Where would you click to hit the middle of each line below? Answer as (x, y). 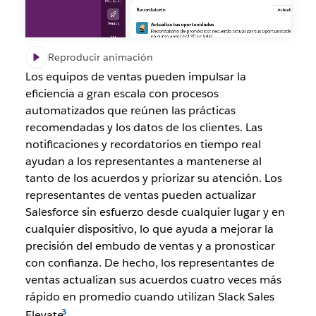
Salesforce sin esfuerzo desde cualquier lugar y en (155, 212)
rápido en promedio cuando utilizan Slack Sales (150, 297)
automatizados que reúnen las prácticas (130, 111)
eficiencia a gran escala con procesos (122, 94)
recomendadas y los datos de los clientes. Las (144, 128)
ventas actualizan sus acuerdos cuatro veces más (153, 280)
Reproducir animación (100, 57)
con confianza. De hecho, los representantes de (150, 263)
